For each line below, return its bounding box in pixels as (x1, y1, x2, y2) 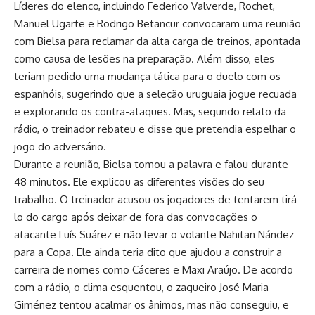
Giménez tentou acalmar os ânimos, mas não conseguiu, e (14, 298, 289, 311)
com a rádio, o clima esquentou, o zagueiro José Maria (14, 281, 269, 294)
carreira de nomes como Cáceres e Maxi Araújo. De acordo (14, 263, 293, 276)
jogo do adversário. (14, 140, 106, 153)
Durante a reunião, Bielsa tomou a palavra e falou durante (14, 157, 288, 171)
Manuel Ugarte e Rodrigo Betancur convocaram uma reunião (14, 17, 301, 30)
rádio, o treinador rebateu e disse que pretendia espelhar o (14, 122, 296, 136)
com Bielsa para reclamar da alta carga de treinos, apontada (14, 34, 300, 48)
